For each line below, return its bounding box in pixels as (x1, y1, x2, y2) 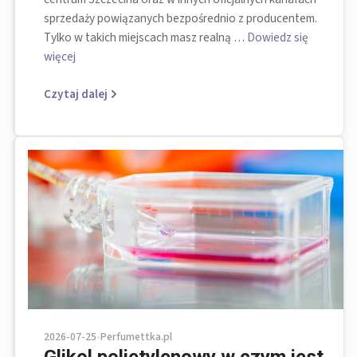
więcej (44, 47, 76, 65)
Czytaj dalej (44, 84, 108, 103)
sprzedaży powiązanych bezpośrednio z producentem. (44, 9, 317, 27)
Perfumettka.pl (100, 328, 172, 344)
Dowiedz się (247, 28, 308, 46)
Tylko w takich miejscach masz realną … (44, 28, 247, 46)
